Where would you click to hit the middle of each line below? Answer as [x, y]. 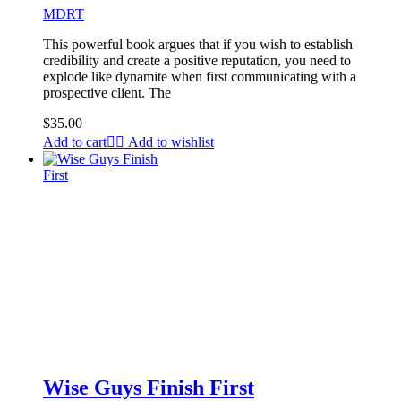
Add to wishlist [171, 142]
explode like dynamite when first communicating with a [200, 77]
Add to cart [75, 142]
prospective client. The [107, 93]
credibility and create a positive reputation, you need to [197, 61]
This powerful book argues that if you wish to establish [198, 45]
